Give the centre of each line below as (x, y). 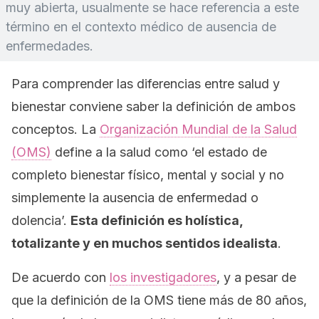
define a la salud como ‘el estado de (159, 152)
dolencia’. (41, 220)
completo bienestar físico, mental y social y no (148, 175)
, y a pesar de (256, 277)
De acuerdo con (61, 277)
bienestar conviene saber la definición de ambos (153, 106)
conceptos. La (56, 129)
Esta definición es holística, (157, 220)
